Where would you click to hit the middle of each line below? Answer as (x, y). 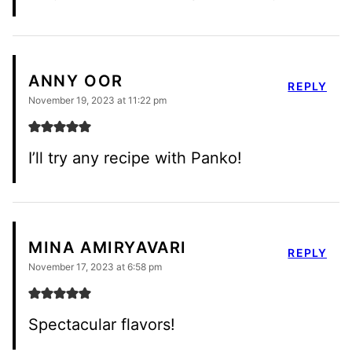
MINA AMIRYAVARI (108, 248)
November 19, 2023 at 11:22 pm (97, 100)
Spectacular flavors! (102, 324)
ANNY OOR (76, 81)
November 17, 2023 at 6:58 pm (95, 266)
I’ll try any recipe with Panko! (135, 158)
